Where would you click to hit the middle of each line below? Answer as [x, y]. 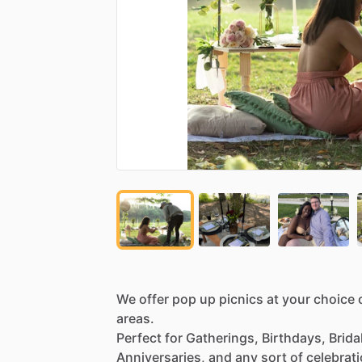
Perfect [139, 337]
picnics [241, 299]
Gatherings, [222, 337]
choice [334, 299]
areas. [135, 318]
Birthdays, [294, 337]
